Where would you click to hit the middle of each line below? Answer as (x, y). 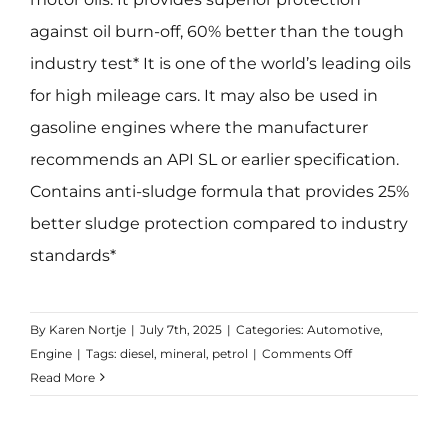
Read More (62, 377)
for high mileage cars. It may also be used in (203, 95)
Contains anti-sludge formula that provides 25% (219, 191)
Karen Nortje (87, 329)
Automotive (343, 329)
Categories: (271, 329)
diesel (136, 353)
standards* (72, 255)
